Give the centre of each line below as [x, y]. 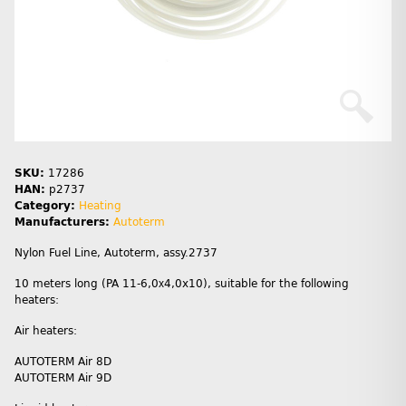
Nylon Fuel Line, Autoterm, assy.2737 [116, 253]
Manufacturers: [62, 222]
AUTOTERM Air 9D [63, 378]
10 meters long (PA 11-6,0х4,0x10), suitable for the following [182, 284]
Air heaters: [46, 331]
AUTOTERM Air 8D [63, 362]
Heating [100, 206]
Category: [47, 206]
